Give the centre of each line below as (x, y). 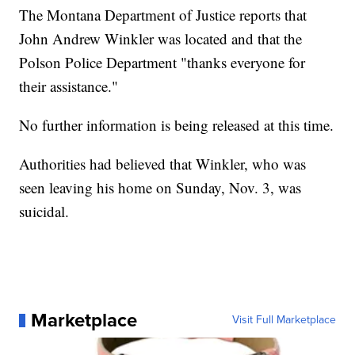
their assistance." (69, 86)
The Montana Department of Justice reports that (163, 15)
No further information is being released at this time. (177, 125)
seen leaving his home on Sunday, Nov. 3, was (160, 188)
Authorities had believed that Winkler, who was (163, 164)
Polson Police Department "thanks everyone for (162, 63)
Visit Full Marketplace (284, 320)
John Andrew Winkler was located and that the (161, 39)
